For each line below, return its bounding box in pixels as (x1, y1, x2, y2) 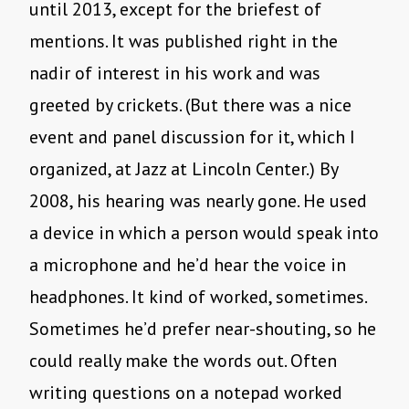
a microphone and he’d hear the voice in (29, 253, 346, 278)
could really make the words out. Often (29, 349, 337, 373)
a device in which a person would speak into (29, 221, 379, 246)
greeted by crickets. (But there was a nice (29, 93, 351, 118)
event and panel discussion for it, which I (29, 125, 355, 150)
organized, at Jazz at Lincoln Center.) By (29, 157, 338, 182)
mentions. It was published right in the (29, 29, 338, 54)
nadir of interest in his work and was (29, 61, 320, 86)
